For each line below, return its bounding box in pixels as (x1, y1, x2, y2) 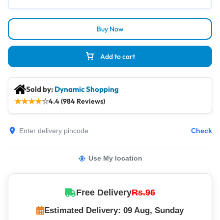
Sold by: (26, 84, 55, 94)
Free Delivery (76, 188, 132, 197)
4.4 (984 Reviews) (49, 96, 105, 106)
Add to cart (100, 52, 135, 61)
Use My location (88, 154, 142, 162)
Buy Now (96, 25, 124, 33)
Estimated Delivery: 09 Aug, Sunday (44, 206, 184, 215)
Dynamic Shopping (55, 84, 119, 94)
